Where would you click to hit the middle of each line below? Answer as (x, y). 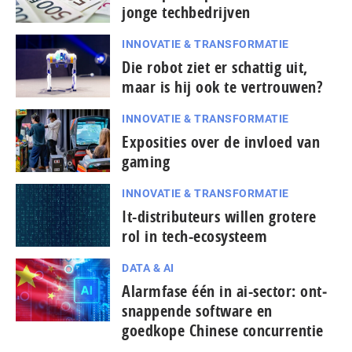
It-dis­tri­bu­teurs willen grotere (219, 217)
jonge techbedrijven (186, 13)
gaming (146, 162)
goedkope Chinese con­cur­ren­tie (223, 331)
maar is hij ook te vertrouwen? (222, 87)
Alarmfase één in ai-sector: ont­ (224, 291)
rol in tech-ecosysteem (194, 236)
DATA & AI (148, 268)
